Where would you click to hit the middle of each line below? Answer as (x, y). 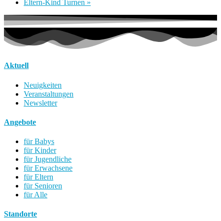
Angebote (20, 122)
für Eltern (38, 177)
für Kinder (40, 150)
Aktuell (16, 66)
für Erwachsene (48, 168)
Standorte (20, 214)
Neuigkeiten (43, 85)
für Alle (36, 195)
